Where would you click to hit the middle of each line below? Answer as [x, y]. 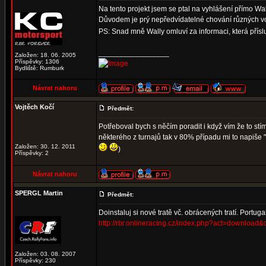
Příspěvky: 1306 [37, 61]
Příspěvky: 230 [35, 260]
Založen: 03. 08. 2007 [45, 254]
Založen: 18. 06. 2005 [45, 55]
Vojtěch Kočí [34, 107]
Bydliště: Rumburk [39, 68]
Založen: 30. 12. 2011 [45, 146]
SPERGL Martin [39, 193]
